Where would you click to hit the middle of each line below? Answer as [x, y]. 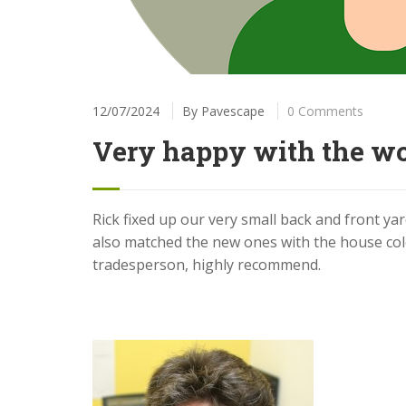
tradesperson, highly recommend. [207, 264]
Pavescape [233, 111]
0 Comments [325, 111]
